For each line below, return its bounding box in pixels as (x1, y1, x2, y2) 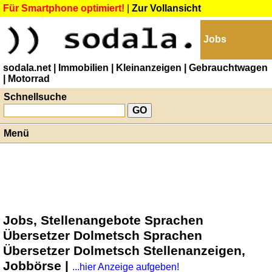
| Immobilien (53, 63, 109, 73)
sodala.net (3, 63, 51, 73)
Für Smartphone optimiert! (3, 3, 124, 13)
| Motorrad (3, 73, 50, 84)
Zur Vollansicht (132, 3, 201, 13)
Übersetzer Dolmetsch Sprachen (3, 228, 202, 243)
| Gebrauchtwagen (184, 63, 268, 73)
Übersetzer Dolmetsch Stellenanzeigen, (3, 243, 245, 258)
